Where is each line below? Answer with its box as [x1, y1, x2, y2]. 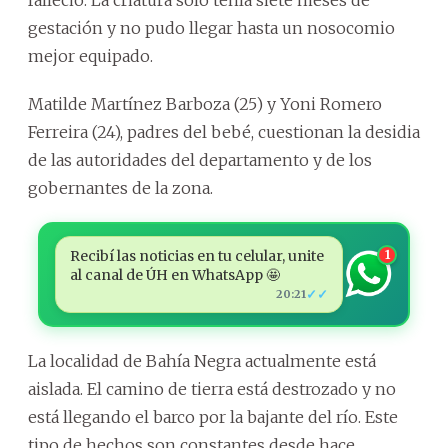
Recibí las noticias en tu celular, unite [69, 246, 324, 265]
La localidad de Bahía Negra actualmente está [28, 350, 376, 371]
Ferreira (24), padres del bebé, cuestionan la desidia [28, 121, 420, 142]
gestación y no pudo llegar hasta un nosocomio [28, 17, 395, 38]
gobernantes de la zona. [28, 177, 213, 198]
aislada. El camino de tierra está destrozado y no [28, 378, 396, 399]
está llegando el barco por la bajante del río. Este [28, 406, 398, 427]
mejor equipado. [28, 45, 153, 66]
